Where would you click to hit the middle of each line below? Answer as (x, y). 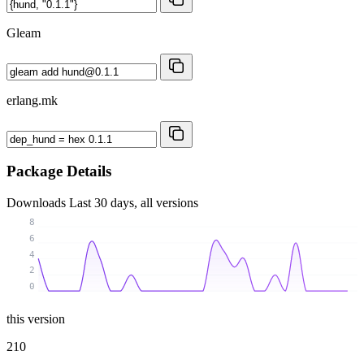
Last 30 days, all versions (134, 202)
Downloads (38, 202)
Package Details (59, 171)
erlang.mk (32, 100)
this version (36, 318)
